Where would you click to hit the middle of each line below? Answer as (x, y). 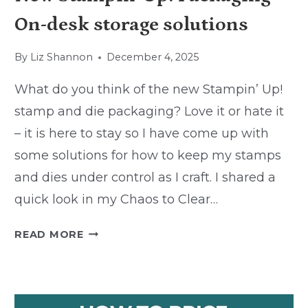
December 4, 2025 (152, 57)
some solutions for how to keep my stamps (148, 156)
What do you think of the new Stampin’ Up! (149, 90)
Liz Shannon (61, 57)
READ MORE (49, 235)
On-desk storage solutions (132, 24)
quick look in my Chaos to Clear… (117, 200)
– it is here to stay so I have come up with (142, 134)
